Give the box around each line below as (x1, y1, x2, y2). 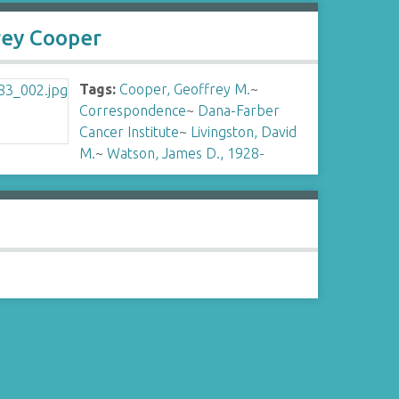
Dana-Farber (198, 102, 281, 118)
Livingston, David (191, 124, 297, 140)
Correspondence (79, 102, 187, 118)
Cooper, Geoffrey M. (119, 81, 251, 97)
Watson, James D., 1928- (107, 145, 265, 161)
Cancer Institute (79, 124, 180, 140)
